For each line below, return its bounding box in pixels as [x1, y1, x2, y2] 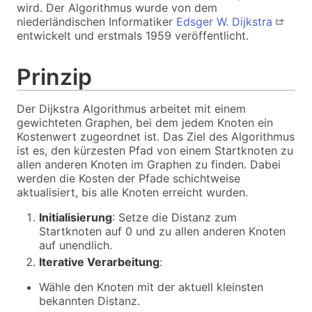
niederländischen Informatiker [17, 15, 176, 29]
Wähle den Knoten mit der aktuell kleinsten [39, 280, 263, 294]
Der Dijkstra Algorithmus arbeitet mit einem [17, 102, 246, 116]
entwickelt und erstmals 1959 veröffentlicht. [17, 29, 249, 42]
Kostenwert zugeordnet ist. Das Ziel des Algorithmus [17, 130, 295, 143]
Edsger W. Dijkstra [176, 15, 276, 29]
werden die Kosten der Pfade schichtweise [17, 171, 240, 185]
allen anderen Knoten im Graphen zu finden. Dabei [17, 157, 281, 171]
